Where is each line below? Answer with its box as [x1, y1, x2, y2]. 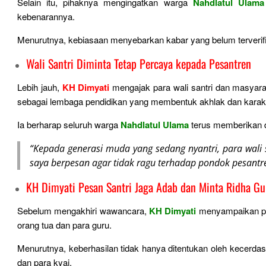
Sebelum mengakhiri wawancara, [17, 204, 149, 217]
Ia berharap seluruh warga [17, 118, 121, 131]
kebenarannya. [17, 10, 77, 23]
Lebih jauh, [17, 81, 62, 93]
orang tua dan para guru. [17, 218, 114, 231]
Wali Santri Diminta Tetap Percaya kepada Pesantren [26, 55, 251, 72]
